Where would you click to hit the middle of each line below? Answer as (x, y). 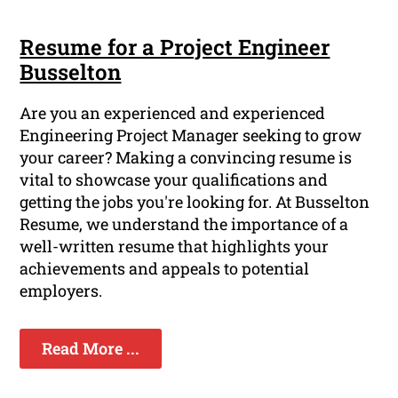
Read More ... (91, 349)
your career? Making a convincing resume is (186, 158)
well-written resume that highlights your (175, 247)
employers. (61, 291)
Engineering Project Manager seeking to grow (191, 135)
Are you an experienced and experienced (173, 113)
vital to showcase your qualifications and (174, 180)
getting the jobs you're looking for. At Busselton (195, 202)
